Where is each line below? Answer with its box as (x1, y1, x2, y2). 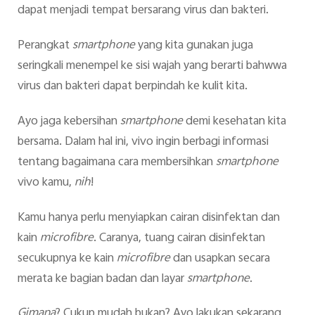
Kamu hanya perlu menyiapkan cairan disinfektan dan (17, 207, 280, 228)
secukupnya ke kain (17, 248, 117, 269)
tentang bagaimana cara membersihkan (17, 152, 216, 172)
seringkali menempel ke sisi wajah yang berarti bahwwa (17, 56, 287, 77)
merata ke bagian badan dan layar (17, 269, 187, 289)
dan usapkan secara (169, 248, 270, 269)
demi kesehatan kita (182, 111, 286, 131)
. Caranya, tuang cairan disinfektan (93, 228, 265, 248)
